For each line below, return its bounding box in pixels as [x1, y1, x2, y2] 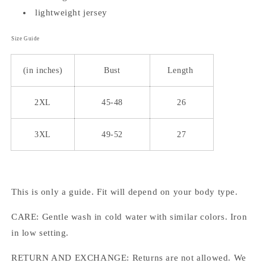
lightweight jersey [35, 8, 107, 18]
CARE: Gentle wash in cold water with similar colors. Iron [11, 212, 248, 222]
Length [167, 66, 197, 75]
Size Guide [11, 36, 40, 42]
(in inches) [23, 66, 63, 75]
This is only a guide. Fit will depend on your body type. [11, 187, 238, 197]
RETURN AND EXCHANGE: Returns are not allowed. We [11, 253, 246, 263]
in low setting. [11, 228, 72, 238]
